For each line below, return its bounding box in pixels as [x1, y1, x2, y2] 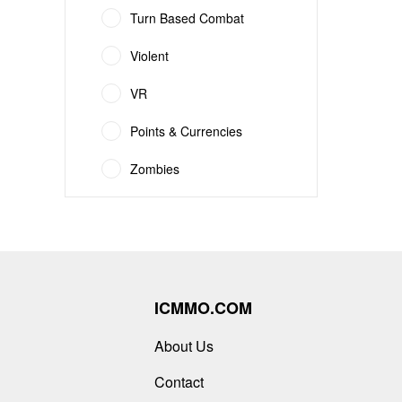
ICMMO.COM [154, 296, 252, 319]
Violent [130, 47, 169, 65]
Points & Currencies [130, 122, 242, 140]
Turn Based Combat [130, 9, 244, 27]
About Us [154, 336, 214, 356]
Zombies [130, 160, 179, 178]
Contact [154, 371, 204, 392]
